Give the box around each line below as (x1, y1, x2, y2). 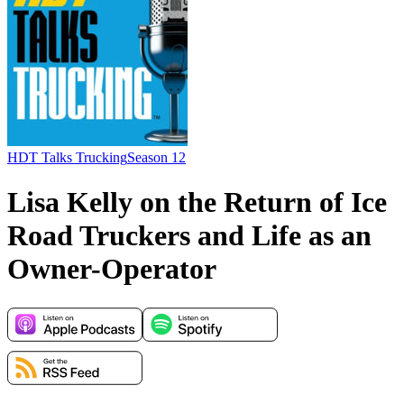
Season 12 (127, 150, 186, 166)
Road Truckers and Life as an (7, 218, 372, 252)
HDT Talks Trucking (7, 150, 127, 166)
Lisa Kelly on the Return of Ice (7, 185, 387, 218)
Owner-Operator (7, 252, 216, 285)
